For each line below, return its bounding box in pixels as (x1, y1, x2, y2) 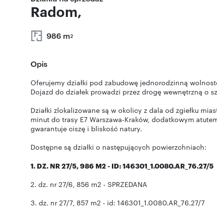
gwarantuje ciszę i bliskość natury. (31, 124, 142, 133)
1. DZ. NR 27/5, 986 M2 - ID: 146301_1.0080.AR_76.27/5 (31, 161, 214, 170)
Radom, (31, 2, 82, 20)
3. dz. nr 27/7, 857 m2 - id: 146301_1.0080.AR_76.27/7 (31, 198, 205, 207)
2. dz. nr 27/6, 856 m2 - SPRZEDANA (31, 179, 147, 189)
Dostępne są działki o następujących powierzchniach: (31, 142, 206, 152)
